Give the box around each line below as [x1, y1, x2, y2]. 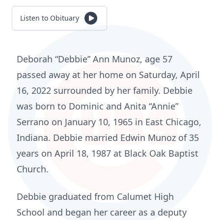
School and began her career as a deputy [17, 206, 187, 218]
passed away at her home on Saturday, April [17, 69, 200, 81]
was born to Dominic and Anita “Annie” [17, 100, 178, 112]
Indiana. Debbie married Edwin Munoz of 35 [17, 132, 199, 143]
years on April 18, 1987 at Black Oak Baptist [17, 147, 198, 159]
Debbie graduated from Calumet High [17, 191, 174, 202]
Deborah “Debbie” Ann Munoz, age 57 [17, 53, 172, 65]
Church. [17, 163, 49, 175]
